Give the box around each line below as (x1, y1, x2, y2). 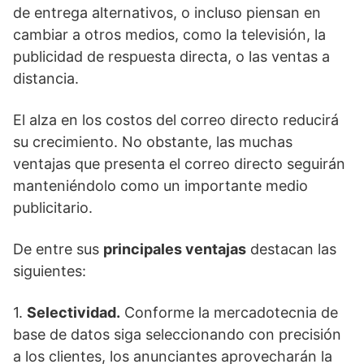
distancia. (13, 70, 79, 87)
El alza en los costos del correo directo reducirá (13, 111, 339, 128)
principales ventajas (103, 240, 246, 258)
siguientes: (13, 262, 86, 279)
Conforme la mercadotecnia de (120, 304, 338, 321)
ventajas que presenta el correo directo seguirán (13, 155, 345, 172)
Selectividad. (27, 304, 120, 321)
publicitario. (13, 199, 93, 216)
